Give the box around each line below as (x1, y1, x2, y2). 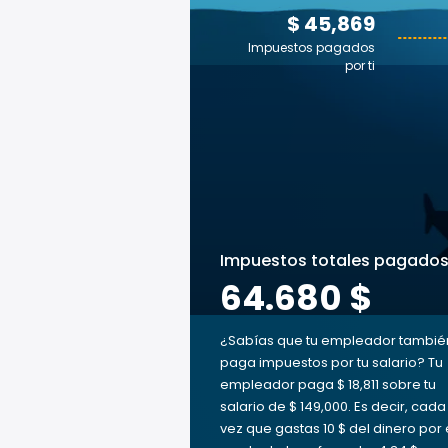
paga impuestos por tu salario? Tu (220, 353, 443, 372)
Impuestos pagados (248, 39, 375, 56)
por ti (345, 57, 375, 74)
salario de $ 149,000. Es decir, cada (220, 397, 446, 416)
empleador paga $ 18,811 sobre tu (220, 375, 436, 394)
